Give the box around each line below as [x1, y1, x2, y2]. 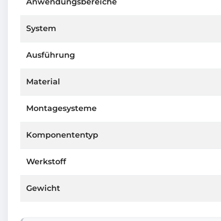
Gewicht [26, 183, 60, 193]
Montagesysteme [26, 103, 97, 113]
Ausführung [26, 50, 75, 60]
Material [26, 76, 60, 86]
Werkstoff [26, 156, 66, 166]
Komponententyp [26, 130, 98, 140]
